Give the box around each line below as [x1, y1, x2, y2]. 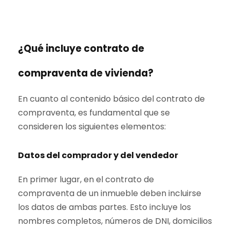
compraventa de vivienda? [18, 66, 154, 81]
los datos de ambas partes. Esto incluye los [18, 201, 191, 214]
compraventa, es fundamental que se [18, 107, 170, 119]
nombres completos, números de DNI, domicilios [18, 215, 212, 227]
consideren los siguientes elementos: [18, 121, 166, 133]
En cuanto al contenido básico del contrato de [18, 93, 205, 105]
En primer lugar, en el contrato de [18, 174, 154, 186]
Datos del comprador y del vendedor [18, 149, 178, 162]
